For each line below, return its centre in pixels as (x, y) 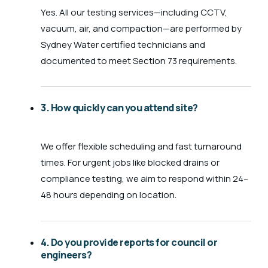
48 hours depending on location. (109, 195)
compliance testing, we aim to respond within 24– (144, 179)
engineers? (66, 255)
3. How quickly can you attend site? (119, 108)
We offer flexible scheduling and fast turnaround (141, 147)
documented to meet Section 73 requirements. (139, 60)
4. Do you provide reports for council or (129, 242)
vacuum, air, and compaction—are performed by (141, 28)
